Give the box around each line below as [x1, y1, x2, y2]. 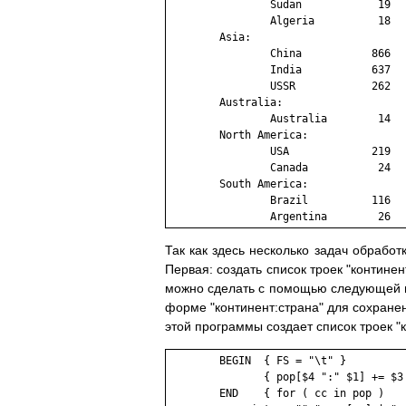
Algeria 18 [169, 14, 391, 28]
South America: [169, 178, 308, 191]
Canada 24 [169, 161, 391, 175]
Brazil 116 [169, 194, 391, 208]
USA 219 [169, 145, 391, 159]
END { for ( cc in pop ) [169, 387, 384, 401]
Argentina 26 [169, 210, 391, 224]
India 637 [169, 63, 391, 77]
